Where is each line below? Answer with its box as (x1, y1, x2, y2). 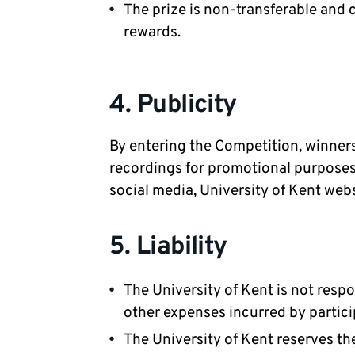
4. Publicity (109, 90, 237, 121)
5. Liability (109, 231, 227, 263)
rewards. (124, 23, 181, 42)
